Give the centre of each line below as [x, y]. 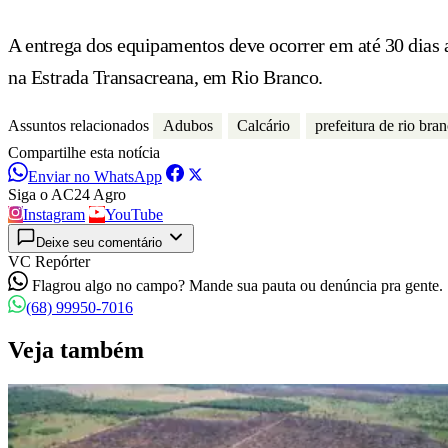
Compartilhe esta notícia [84, 153]
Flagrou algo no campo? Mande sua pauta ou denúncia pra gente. [237, 286]
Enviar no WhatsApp [95, 177]
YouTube [134, 215]
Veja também [76, 350]
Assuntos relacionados [78, 125]
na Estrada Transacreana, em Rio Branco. [165, 76]
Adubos [187, 125]
